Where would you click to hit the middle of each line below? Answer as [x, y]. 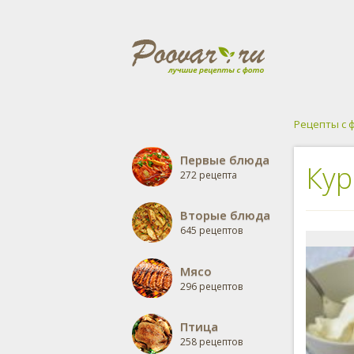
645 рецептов [211, 230]
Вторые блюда [225, 215]
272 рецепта [209, 175]
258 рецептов [211, 342]
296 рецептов [211, 286]
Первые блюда [225, 160]
